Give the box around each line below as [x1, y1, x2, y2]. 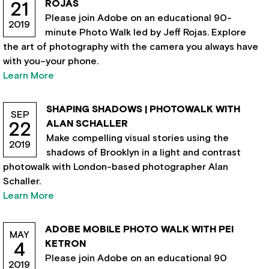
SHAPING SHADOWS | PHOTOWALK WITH [46, 104, 241, 114]
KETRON [45, 239, 86, 249]
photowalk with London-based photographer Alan [3, 162, 229, 172]
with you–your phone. [3, 56, 99, 66]
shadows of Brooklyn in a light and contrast [46, 148, 241, 157]
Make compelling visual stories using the [46, 133, 229, 143]
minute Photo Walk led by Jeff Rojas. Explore [45, 28, 247, 37]
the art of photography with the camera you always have [3, 42, 259, 52]
